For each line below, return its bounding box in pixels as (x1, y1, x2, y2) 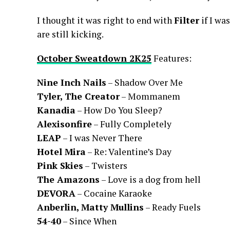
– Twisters (83, 160, 127, 171)
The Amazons (37, 174, 100, 185)
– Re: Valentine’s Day (86, 146, 171, 158)
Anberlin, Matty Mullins (37, 201, 144, 213)
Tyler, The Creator (37, 90, 120, 102)
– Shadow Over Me (106, 76, 183, 88)
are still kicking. (37, 28, 104, 40)
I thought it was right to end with (37, 14, 174, 26)
